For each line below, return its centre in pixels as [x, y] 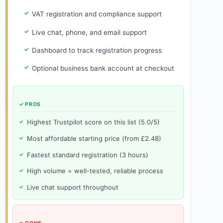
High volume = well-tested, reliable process [95, 171]
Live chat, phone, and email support [89, 32]
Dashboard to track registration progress [97, 50]
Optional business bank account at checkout [103, 68]
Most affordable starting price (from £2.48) [94, 138]
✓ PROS [30, 104]
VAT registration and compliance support [97, 14]
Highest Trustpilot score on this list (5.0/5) [93, 122]
